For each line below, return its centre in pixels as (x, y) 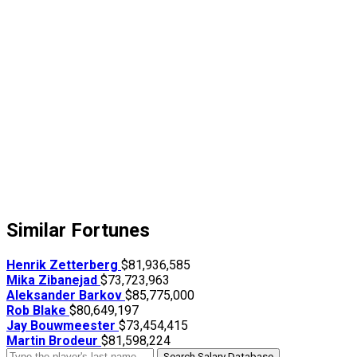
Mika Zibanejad (53, 280)
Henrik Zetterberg (64, 265)
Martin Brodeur (54, 341)
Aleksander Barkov (66, 296)
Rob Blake (38, 311)
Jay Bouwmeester (63, 326)
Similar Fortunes (78, 231)
